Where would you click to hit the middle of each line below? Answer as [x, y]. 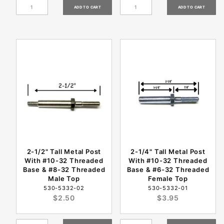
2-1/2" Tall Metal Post [64, 152]
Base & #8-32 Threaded [64, 170]
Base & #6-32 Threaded [168, 170]
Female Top [168, 179]
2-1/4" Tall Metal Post [168, 152]
